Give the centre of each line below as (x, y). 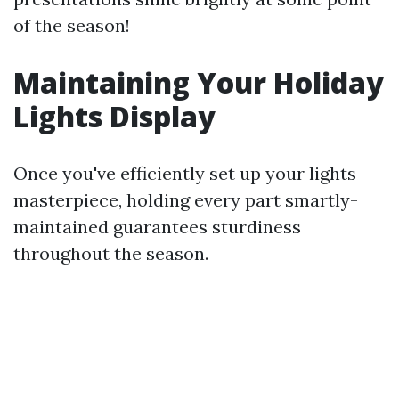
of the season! (72, 25)
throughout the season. (111, 253)
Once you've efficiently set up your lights (185, 173)
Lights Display (114, 116)
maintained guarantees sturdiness (157, 227)
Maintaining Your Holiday (199, 82)
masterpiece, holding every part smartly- (186, 200)
